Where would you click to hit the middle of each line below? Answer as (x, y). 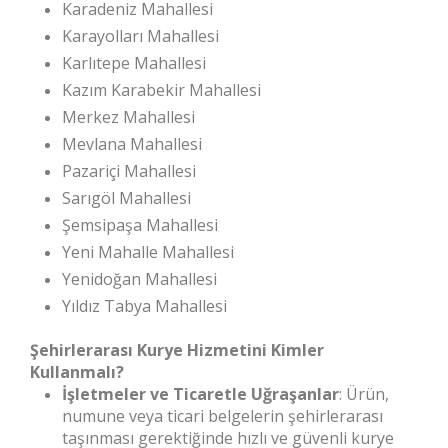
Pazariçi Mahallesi (129, 171)
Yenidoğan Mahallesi (139, 279)
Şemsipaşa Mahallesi (140, 225)
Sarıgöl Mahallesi (126, 198)
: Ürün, (364, 394)
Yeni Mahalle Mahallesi (148, 252)
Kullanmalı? (77, 372)
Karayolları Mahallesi (140, 36)
